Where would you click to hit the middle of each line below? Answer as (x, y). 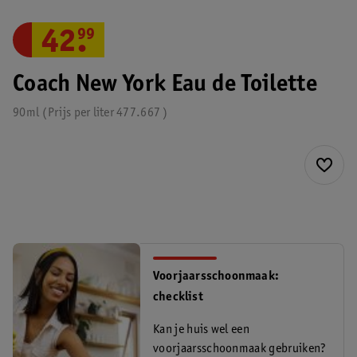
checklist (178, 297)
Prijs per (69, 113)
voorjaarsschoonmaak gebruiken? (240, 349)
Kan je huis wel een (202, 330)
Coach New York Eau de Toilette (165, 85)
